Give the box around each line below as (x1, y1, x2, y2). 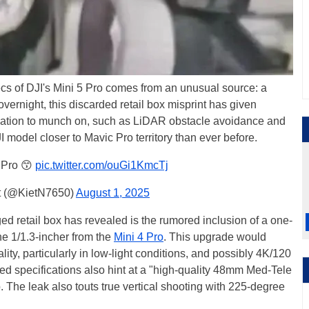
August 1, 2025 (76, 187, 150, 199)
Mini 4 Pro (114, 231, 163, 243)
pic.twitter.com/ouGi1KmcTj (35, 159, 168, 171)
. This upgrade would (163, 231, 266, 243)
